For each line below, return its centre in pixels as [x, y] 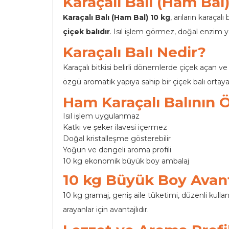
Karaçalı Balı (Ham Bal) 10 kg [117, 17]
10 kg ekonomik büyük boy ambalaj [126, 161]
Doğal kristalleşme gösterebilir [117, 138]
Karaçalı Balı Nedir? [134, 52]
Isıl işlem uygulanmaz [101, 116]
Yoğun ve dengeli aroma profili [117, 150]
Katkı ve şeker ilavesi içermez [115, 127]
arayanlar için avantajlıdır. [106, 209]
